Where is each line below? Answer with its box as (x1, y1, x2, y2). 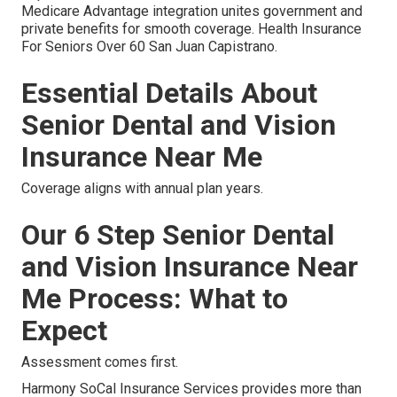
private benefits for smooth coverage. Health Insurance (21, 20, 362, 38)
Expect (21, 314, 107, 348)
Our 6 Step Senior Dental (21, 218, 334, 253)
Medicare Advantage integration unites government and (21, 3, 362, 20)
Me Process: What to (21, 282, 288, 316)
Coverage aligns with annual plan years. (21, 180, 263, 198)
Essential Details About (21, 76, 317, 111)
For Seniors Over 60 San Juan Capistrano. (21, 38, 277, 56)
